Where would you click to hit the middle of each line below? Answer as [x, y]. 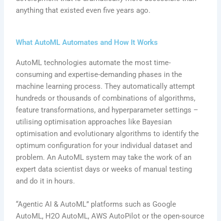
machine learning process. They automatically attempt [106, 86]
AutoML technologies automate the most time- [93, 62]
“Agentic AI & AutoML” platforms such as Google [96, 204]
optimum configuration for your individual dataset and [104, 145]
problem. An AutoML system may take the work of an [104, 157]
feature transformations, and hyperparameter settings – [107, 110]
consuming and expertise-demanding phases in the [99, 74]
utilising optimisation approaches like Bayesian [94, 122]
